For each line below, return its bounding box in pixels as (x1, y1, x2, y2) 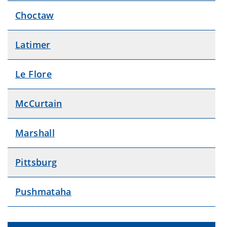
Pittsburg (15, 156, 57, 168)
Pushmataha (15, 185, 71, 198)
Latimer (15, 38, 51, 51)
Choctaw (15, 9, 54, 21)
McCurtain (15, 97, 62, 109)
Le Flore (15, 67, 52, 80)
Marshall (15, 126, 55, 139)
